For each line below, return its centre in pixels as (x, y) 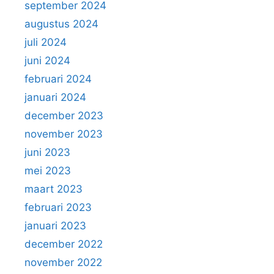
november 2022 (63, 263)
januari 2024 (55, 98)
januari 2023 (55, 226)
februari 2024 (58, 79)
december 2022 (64, 244)
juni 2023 (47, 153)
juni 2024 (47, 61)
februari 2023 (58, 208)
